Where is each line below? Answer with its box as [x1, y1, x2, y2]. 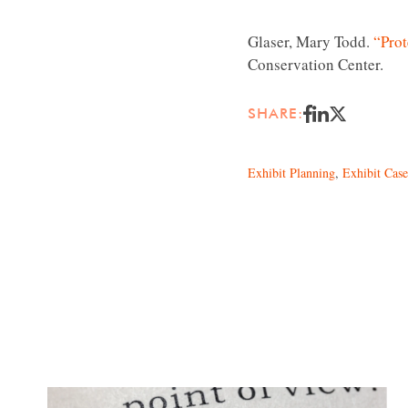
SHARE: [248, 105, 303, 122]
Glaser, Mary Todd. [248, 31, 373, 52]
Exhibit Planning [248, 164, 335, 181]
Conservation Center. [248, 54, 383, 75]
